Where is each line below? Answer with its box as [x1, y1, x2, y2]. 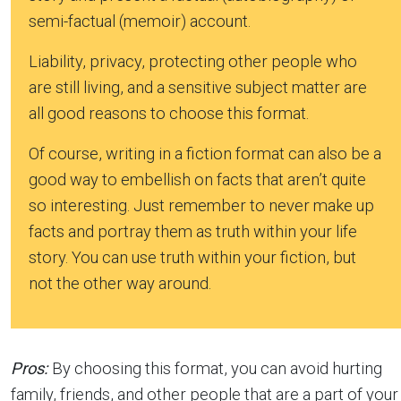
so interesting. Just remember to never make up [29, 196, 374, 216]
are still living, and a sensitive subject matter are [29, 78, 367, 98]
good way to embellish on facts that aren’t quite [29, 170, 366, 190]
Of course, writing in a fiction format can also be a [29, 144, 381, 164]
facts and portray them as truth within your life [29, 222, 357, 242]
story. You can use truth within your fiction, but [29, 248, 356, 268]
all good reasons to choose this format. [29, 104, 309, 124]
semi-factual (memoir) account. [29, 12, 251, 31]
